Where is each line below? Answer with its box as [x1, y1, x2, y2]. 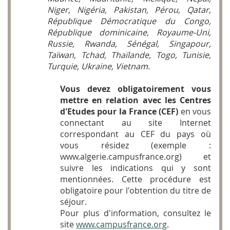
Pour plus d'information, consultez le [60, 207, 211, 219]
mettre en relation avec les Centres [60, 94, 211, 106]
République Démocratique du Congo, [47, 15, 211, 27]
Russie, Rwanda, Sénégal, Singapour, [47, 38, 211, 50]
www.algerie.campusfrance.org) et [60, 151, 211, 163]
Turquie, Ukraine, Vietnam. [47, 61, 150, 72]
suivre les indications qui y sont [60, 162, 211, 174]
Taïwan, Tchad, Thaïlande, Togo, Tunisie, [47, 49, 211, 61]
